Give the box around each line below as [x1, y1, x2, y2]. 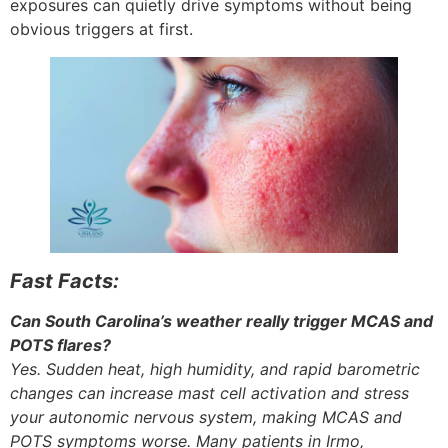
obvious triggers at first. [10, 18, 193, 39]
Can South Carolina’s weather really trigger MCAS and [10, 310, 433, 331]
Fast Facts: [10, 268, 119, 293]
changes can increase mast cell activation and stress [10, 382, 409, 403]
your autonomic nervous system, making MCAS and [10, 406, 402, 427]
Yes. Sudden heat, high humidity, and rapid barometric [10, 358, 420, 379]
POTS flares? [10, 334, 111, 355]
